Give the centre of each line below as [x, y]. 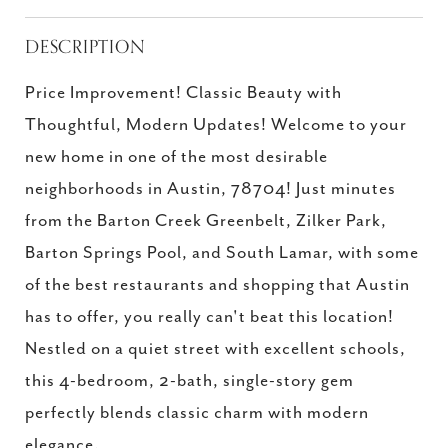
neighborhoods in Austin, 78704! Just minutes [210, 189]
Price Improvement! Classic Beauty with [183, 93]
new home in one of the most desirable [176, 157]
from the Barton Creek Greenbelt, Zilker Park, [206, 221]
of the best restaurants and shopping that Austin [217, 285]
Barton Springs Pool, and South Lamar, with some [222, 253]
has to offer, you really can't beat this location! [209, 317]
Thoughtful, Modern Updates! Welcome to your [216, 125]
